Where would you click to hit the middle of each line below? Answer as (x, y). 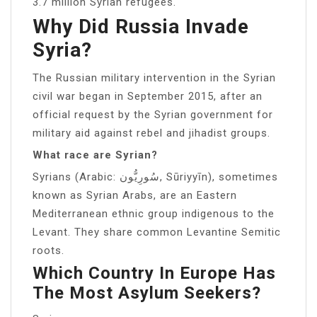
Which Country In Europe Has (154, 273)
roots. (48, 250)
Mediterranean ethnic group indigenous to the (154, 213)
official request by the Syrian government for (153, 114)
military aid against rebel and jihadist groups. (151, 133)
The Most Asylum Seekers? (147, 293)
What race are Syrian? (95, 155)
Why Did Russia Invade (141, 26)
